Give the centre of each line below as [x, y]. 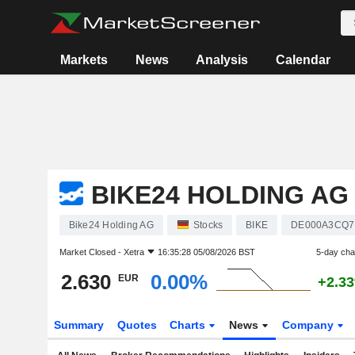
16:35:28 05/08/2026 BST [206, 252]
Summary [78, 325]
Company [310, 325]
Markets [84, 60]
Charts [189, 325]
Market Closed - [91, 252]
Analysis [222, 60]
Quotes [137, 325]
